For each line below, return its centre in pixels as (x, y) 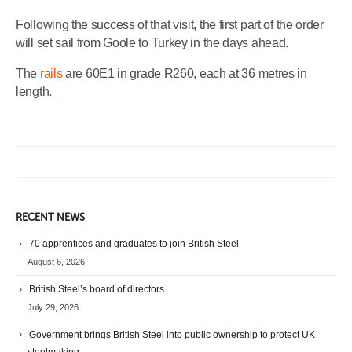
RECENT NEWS (50, 217)
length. (34, 91)
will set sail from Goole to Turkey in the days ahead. (152, 42)
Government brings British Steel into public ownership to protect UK (172, 334)
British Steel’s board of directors (97, 289)
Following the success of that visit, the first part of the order (170, 24)
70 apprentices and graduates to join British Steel (134, 244)
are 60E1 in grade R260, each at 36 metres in (185, 73)
